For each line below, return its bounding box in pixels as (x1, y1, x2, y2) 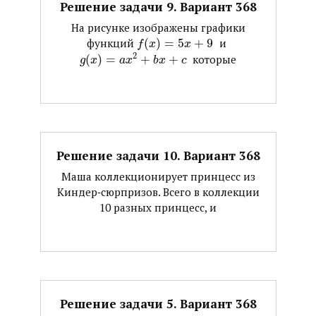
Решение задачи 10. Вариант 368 (56, 147, 260, 164)
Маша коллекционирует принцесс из (61, 169, 255, 184)
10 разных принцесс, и (99, 200, 217, 215)
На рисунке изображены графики (71, 20, 245, 35)
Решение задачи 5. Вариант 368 (59, 295, 257, 312)
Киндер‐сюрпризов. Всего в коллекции (56, 185, 260, 200)
